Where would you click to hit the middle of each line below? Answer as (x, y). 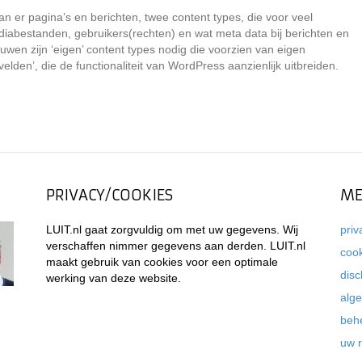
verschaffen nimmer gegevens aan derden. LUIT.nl (176, 246)
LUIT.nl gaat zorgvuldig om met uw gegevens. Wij (173, 229)
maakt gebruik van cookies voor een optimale (162, 262)
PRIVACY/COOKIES (110, 195)
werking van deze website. (114, 278)
